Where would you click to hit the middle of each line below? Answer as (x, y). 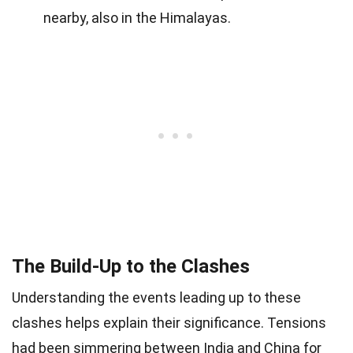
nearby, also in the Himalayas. (137, 18)
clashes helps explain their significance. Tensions (169, 323)
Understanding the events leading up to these (156, 297)
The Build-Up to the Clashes (131, 266)
